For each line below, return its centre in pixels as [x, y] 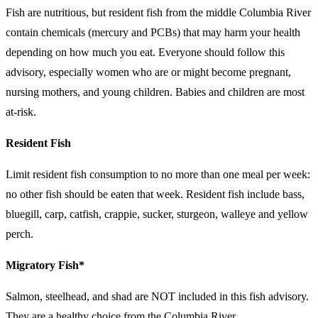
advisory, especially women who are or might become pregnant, [148, 72]
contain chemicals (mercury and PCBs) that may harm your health [153, 32]
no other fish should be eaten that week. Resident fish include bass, [155, 194]
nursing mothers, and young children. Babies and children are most [155, 92]
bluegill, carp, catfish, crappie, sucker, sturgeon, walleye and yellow [157, 214]
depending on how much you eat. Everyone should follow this [145, 52]
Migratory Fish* [45, 265]
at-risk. [21, 111]
